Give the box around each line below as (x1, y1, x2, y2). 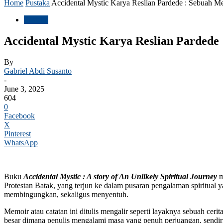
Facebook (4, 111, 35, 120)
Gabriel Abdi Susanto (4, 66, 72, 75)
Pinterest (4, 129, 31, 138)
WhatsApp (4, 138, 38, 147)
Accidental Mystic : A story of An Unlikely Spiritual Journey (23, 172, 217, 181)
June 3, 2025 (4, 84, 44, 93)
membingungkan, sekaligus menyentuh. (4, 190, 128, 199)
